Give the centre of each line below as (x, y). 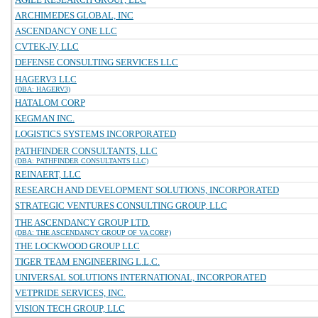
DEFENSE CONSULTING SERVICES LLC (97, 62)
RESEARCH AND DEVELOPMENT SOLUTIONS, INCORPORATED (147, 190)
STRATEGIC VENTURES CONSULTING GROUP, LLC (121, 205)
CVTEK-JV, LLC (47, 46)
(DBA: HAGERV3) (43, 89)
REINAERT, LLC (48, 174)
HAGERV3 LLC (46, 79)
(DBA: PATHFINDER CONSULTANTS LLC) (82, 161)
